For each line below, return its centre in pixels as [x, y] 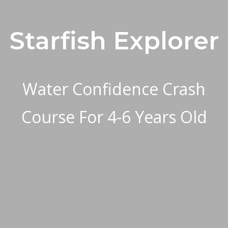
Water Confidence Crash [114, 89]
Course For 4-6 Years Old [114, 117]
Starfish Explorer [114, 40]
